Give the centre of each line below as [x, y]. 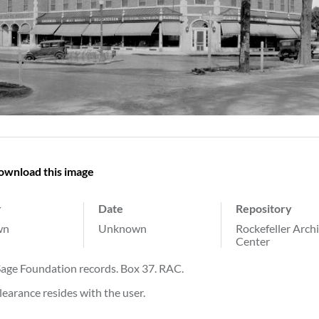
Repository [264, 208]
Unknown [122, 228]
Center [253, 241]
